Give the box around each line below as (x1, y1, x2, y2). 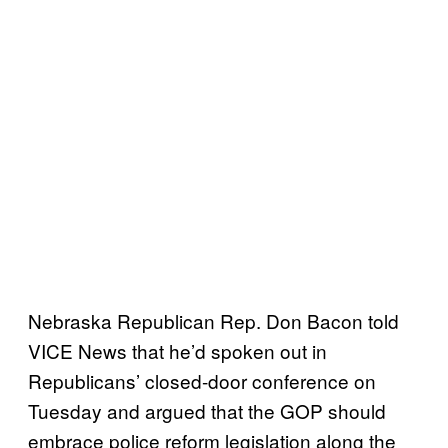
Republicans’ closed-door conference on (28, 366, 376, 394)
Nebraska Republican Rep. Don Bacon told (28, 306, 399, 334)
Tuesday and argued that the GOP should (28, 396, 386, 424)
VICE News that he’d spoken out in (28, 336, 327, 364)
